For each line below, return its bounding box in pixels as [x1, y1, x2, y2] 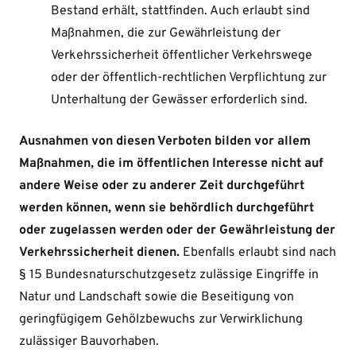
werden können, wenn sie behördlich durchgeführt [19, 200, 314, 217]
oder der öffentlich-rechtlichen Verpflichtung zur [51, 70, 327, 87]
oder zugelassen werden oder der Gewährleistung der [19, 222, 335, 239]
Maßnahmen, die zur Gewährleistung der [51, 25, 281, 42]
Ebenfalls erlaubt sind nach [180, 245, 336, 261]
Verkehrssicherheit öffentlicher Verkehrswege [51, 48, 312, 64]
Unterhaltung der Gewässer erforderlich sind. [51, 92, 308, 109]
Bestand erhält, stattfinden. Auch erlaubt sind [51, 3, 310, 20]
